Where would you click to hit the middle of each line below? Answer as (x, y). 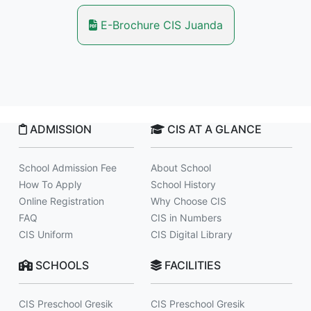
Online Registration (61, 201)
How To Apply (50, 184)
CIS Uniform (46, 234)
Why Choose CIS (188, 201)
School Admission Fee (68, 168)
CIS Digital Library (192, 234)
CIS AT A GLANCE (213, 129)
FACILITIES (191, 265)
